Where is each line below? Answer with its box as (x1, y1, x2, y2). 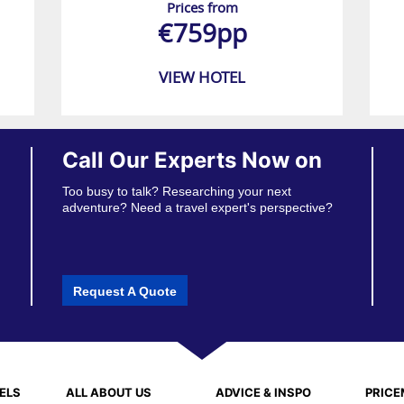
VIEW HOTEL (159, 67, 245, 88)
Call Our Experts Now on (62, 147, 323, 174)
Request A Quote (73, 283, 178, 298)
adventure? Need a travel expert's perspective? (62, 200, 334, 216)
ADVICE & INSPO (215, 384, 311, 399)
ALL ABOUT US (65, 384, 151, 399)
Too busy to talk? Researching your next (62, 184, 292, 199)
